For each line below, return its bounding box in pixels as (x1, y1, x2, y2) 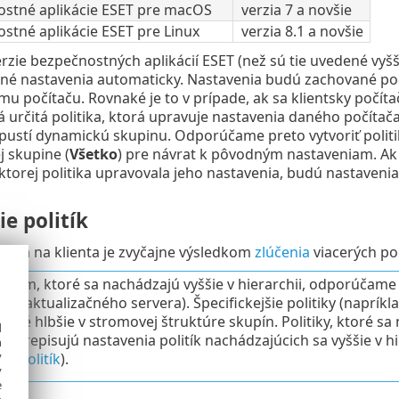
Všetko (69, 144, 118, 165)
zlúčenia (254, 241, 310, 262)
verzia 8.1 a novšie (240, 21, 363, 42)
